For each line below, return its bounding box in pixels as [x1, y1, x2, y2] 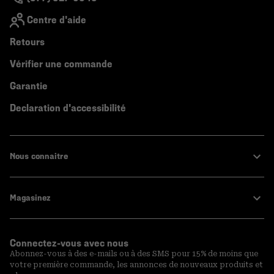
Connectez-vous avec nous [10, 237, 128, 250]
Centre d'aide [27, 14, 86, 26]
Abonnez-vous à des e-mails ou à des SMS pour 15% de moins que [10, 250, 258, 259]
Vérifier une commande [10, 58, 113, 70]
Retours [10, 36, 45, 48]
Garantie [10, 80, 48, 92]
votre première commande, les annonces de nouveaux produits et [10, 261, 263, 270]
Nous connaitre [10, 151, 68, 162]
